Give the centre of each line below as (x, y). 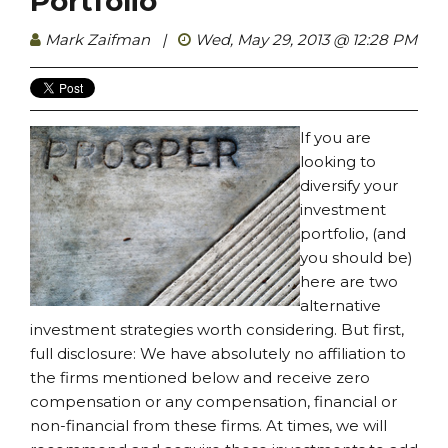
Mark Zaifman (97, 40)
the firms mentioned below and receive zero (200, 378)
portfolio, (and (353, 234)
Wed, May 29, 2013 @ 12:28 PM (304, 40)
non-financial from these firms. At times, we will (208, 426)
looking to (338, 162)
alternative (340, 306)
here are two (349, 282)
